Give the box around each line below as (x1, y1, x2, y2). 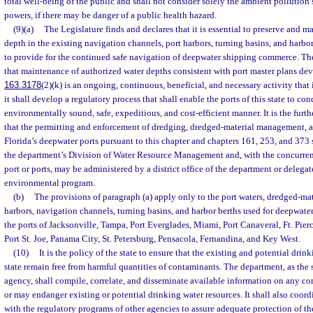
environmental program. (4, 177, 95, 188)
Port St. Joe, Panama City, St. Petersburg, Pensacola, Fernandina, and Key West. (4, 233, 300, 244)
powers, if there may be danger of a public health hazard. (4, 10, 217, 20)
